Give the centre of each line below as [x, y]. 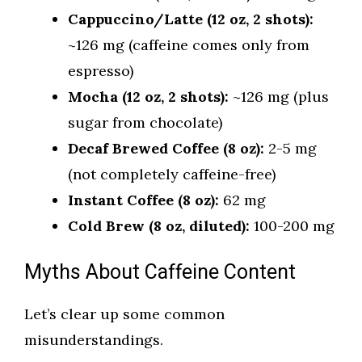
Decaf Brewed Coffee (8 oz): [166, 149]
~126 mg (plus [279, 97]
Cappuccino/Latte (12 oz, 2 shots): [191, 19]
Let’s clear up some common [124, 314]
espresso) [101, 71]
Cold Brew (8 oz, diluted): [159, 226]
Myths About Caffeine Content [160, 273]
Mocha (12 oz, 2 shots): [148, 97]
